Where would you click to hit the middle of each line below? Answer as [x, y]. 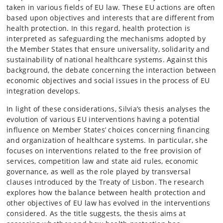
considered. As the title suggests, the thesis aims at [96, 213]
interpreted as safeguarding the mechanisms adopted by [106, 39]
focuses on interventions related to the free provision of [104, 151]
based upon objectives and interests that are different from [111, 18]
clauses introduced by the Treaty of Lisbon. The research [106, 182]
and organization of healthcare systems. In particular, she [107, 140]
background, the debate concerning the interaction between [111, 70]
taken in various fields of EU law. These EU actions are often [111, 7]
